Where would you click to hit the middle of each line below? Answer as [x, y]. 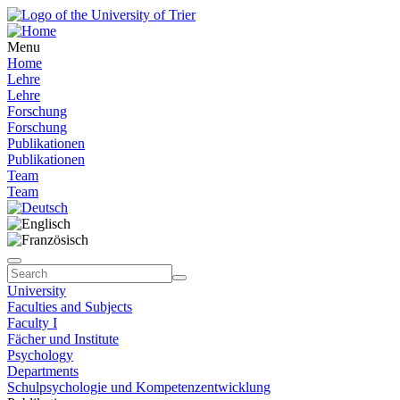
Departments [43, 371]
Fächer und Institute [63, 339]
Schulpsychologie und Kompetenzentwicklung [139, 387]
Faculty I [32, 323]
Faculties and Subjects [70, 307]
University [37, 291]
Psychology [40, 355]
